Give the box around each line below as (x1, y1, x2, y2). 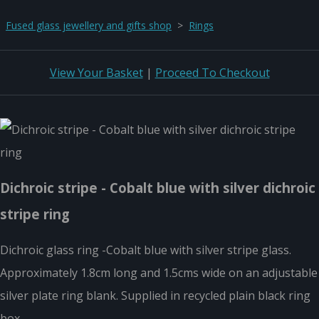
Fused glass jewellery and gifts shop (6, 18, 172, 32)
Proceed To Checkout (155, 64, 270, 80)
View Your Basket (49, 64, 143, 80)
